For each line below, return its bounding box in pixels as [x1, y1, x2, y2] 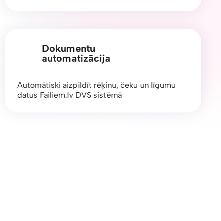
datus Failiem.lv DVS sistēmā [17, 90, 122, 100]
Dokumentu [42, 42, 95, 54]
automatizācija [42, 52, 111, 64]
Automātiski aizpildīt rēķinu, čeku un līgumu [17, 80, 176, 90]
